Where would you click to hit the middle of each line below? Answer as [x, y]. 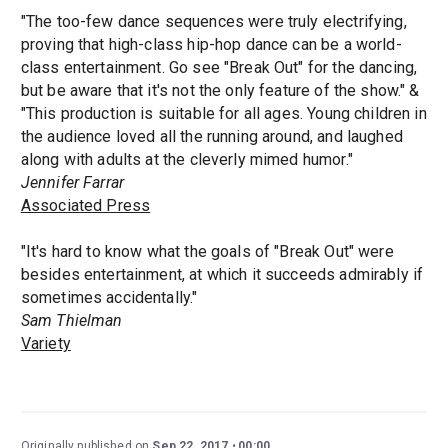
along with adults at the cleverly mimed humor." [186, 160]
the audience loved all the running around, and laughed [211, 137]
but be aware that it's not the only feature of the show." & [220, 91]
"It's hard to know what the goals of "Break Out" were [207, 252]
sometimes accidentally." [109, 298]
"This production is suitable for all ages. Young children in [223, 114]
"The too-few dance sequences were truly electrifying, [213, 22]
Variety [45, 344]
